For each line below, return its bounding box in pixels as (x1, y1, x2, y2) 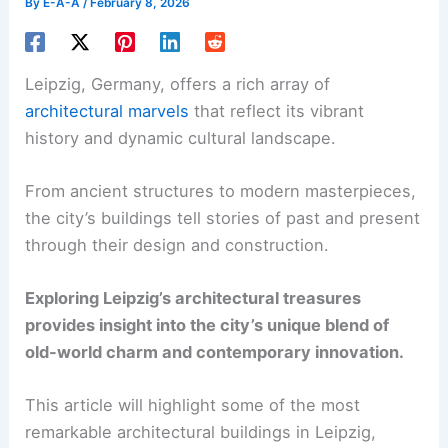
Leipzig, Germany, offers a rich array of (25, 73, 331, 94)
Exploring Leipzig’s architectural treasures (25, 288, 362, 309)
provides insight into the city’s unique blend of (25, 315, 390, 336)
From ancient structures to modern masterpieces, (25, 180, 417, 201)
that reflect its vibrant (189, 100, 365, 121)
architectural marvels (25, 100, 190, 121)
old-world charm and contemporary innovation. (25, 342, 405, 363)
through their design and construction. (25, 234, 330, 255)
